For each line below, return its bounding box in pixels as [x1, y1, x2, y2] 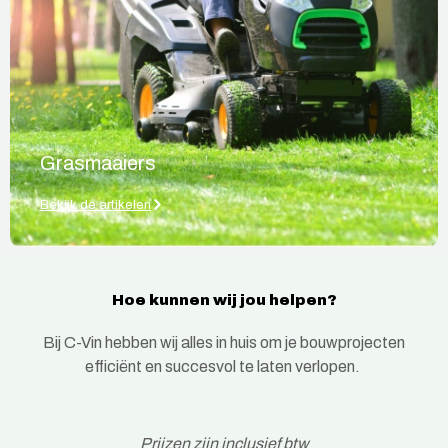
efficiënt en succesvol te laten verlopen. [85, 354, 363, 380]
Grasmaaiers [40, 148, 156, 179]
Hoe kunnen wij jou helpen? [111, 288, 337, 312]
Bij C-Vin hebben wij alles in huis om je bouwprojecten [43, 330, 405, 356]
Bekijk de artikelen [40, 195, 151, 215]
